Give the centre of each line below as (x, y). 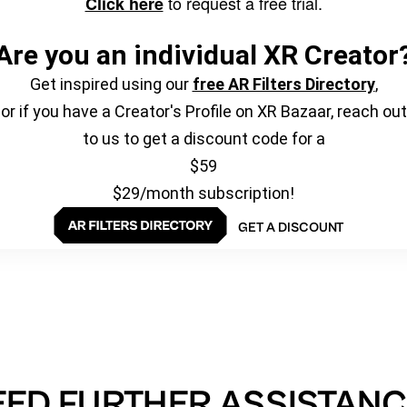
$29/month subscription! (203, 193)
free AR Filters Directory (283, 84)
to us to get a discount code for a (203, 138)
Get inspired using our (111, 84)
